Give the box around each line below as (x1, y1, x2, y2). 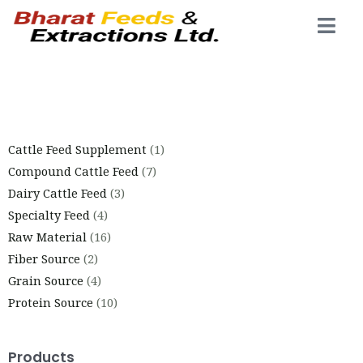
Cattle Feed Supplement (8, 140, 147, 157)
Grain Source (8, 271, 83, 288)
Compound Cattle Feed (8, 162, 139, 179)
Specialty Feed (8, 206, 90, 223)
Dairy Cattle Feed (8, 184, 107, 201)
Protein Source (8, 293, 93, 310)
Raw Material (8, 228, 87, 245)
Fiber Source (8, 250, 80, 267)
